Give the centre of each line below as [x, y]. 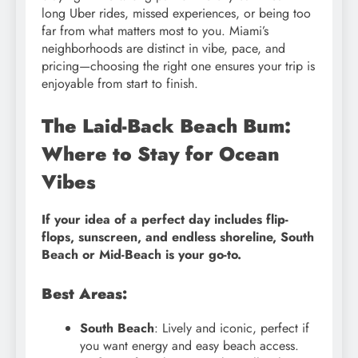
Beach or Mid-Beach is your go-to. [141, 255]
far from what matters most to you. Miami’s [155, 30]
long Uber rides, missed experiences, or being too [176, 13]
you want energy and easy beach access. [189, 346]
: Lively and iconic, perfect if [232, 328]
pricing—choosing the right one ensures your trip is [178, 66]
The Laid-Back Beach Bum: [166, 125]
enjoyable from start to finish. [120, 83]
